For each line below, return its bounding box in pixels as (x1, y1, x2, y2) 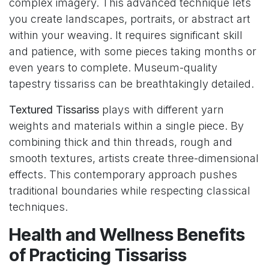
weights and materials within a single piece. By (9, 119, 244, 133)
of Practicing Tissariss (9, 244, 187, 266)
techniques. (9, 201, 68, 214)
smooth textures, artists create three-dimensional (9, 152, 259, 165)
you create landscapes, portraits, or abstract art (9, 13, 250, 26)
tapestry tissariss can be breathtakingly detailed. (9, 77, 254, 91)
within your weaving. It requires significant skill (9, 29, 243, 42)
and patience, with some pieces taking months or (9, 45, 256, 58)
